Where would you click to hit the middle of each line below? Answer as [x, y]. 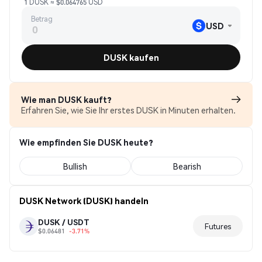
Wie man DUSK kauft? [66, 99]
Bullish [75, 166]
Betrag [42, 19]
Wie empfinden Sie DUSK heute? [86, 142]
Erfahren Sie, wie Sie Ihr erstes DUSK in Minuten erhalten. [128, 110]
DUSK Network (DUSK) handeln [84, 201]
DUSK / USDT [64, 222]
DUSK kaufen [131, 57]
